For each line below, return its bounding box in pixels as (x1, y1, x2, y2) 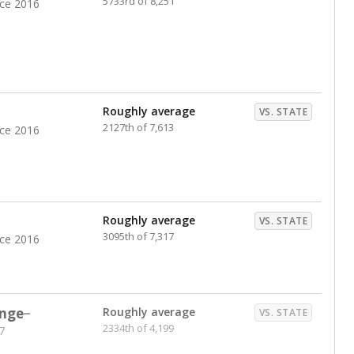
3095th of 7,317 (103, 229, 174, 243)
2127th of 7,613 (103, 120, 174, 134)
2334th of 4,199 (103, 321, 174, 335)
